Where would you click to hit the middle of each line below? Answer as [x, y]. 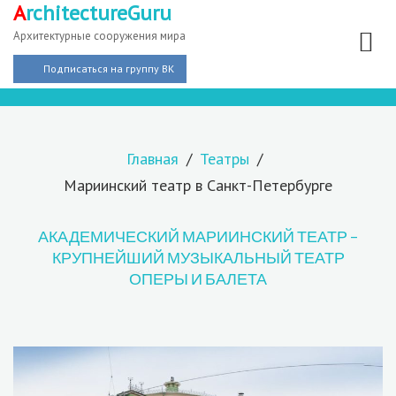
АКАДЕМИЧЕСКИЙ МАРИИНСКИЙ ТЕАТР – [198, 236]
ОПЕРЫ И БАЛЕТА [198, 278]
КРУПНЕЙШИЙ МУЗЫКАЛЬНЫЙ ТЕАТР [198, 257]
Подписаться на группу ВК [109, 69]
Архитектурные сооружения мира [99, 36]
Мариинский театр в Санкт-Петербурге [198, 185]
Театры [224, 159]
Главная [152, 159]
